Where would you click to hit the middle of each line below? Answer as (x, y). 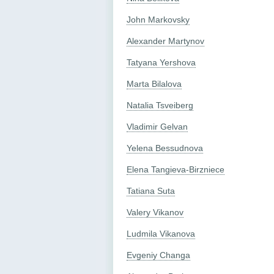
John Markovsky (158, 19)
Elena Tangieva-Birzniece (176, 169)
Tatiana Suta (151, 191)
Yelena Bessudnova (165, 148)
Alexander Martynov (165, 41)
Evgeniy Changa (158, 255)
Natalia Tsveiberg (160, 105)
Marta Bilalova (154, 83)
